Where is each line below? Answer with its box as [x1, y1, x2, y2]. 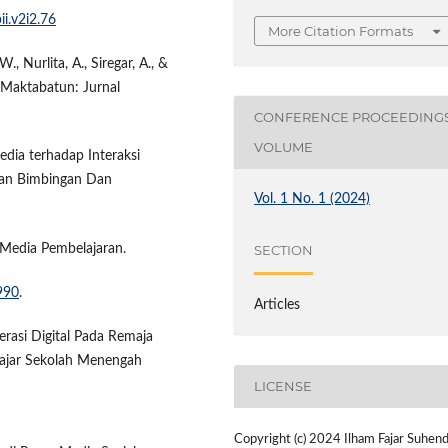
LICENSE [254, 378, 313, 395]
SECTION [254, 242, 314, 259]
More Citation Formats [268, 22, 414, 39]
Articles [254, 297, 301, 312]
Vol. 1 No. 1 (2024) [254, 191, 371, 206]
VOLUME [254, 139, 314, 156]
